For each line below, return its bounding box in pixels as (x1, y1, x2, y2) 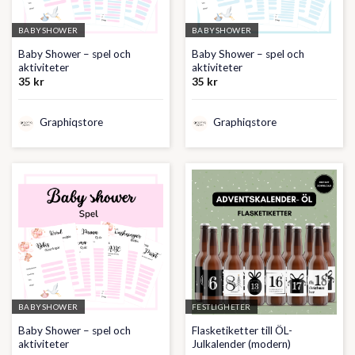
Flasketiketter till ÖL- (191, 324, 292, 338)
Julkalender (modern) (191, 338, 291, 351)
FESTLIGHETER (191, 302, 251, 312)
